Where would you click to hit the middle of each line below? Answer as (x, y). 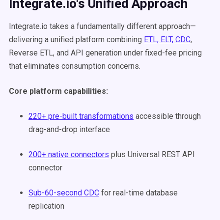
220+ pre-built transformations (81, 116)
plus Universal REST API (152, 154)
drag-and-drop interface (69, 129)
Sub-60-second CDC (64, 193)
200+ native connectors (69, 154)
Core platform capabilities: (58, 91)
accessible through (167, 116)
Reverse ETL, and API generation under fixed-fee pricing (105, 53)
